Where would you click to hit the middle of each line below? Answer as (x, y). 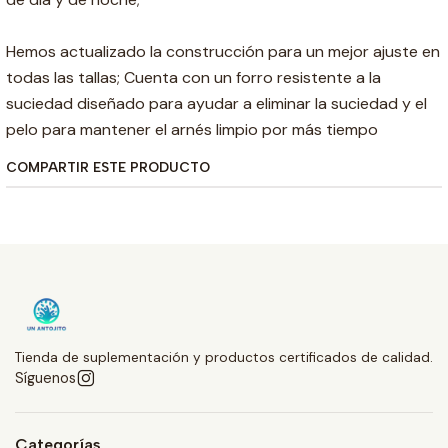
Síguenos (45, 377)
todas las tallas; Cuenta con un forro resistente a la (193, 77)
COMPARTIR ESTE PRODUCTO (108, 166)
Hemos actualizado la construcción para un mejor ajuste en (223, 51)
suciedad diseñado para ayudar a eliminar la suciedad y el (216, 103)
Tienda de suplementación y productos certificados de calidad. (224, 357)
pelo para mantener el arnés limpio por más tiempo (192, 129)
